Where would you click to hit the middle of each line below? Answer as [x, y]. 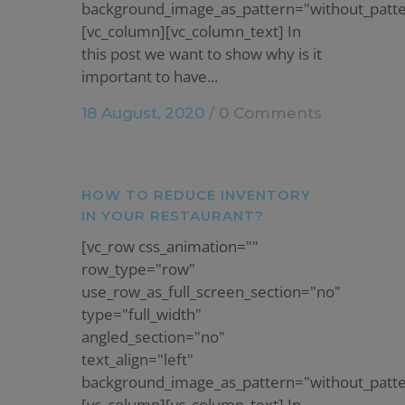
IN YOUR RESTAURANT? [173, 216]
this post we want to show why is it [202, 54]
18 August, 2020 [143, 113]
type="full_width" [141, 314]
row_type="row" [138, 269]
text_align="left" [137, 359]
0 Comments [270, 113]
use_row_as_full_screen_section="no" [211, 292]
